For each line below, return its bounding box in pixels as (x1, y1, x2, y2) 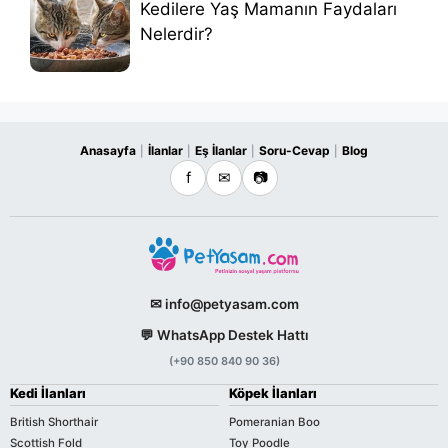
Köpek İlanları (229, 384, 317, 401)
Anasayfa (80, 143, 136, 159)
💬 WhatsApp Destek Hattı (139, 326, 309, 343)
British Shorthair (10, 414, 98, 429)
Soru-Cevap (259, 143, 330, 159)
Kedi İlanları (10, 384, 86, 401)
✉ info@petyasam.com (149, 295, 299, 312)
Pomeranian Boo (229, 414, 320, 429)
